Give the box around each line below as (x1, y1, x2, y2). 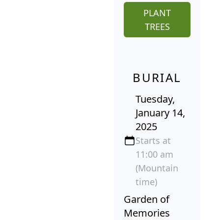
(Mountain (136, 162, 178, 174)
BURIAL (133, 69, 182, 86)
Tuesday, (136, 92, 175, 106)
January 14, (136, 106, 185, 120)
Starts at (136, 135, 171, 147)
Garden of (124, 192, 169, 206)
